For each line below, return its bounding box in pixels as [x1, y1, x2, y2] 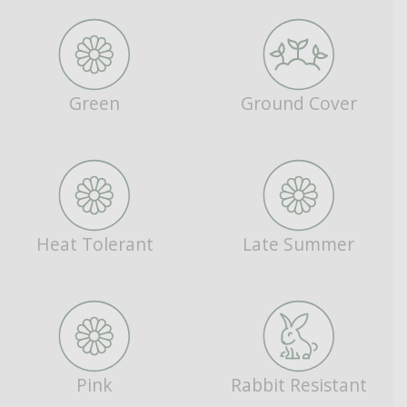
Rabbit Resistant [230, 372, 367, 397]
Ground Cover [240, 90, 357, 115]
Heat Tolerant [35, 231, 154, 256]
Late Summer [243, 231, 355, 256]
